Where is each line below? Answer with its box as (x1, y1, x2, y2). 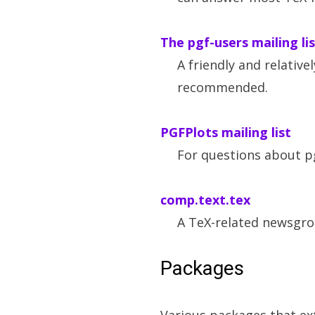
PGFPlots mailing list (160, 124, 291, 141)
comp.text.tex (160, 191, 250, 208)
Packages (160, 257, 244, 280)
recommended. (177, 79, 268, 96)
